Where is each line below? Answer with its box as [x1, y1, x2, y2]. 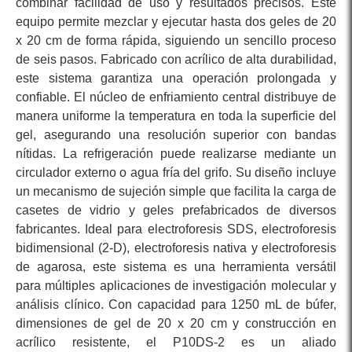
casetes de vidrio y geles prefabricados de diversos [16, 203, 336, 218]
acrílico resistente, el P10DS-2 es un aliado [16, 335, 336, 350]
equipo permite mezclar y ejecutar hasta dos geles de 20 [16, 15, 336, 29]
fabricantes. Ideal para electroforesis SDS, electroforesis [16, 222, 336, 236]
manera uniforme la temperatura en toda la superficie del [16, 109, 336, 123]
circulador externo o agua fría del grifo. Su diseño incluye [16, 166, 336, 180]
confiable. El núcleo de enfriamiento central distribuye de [16, 90, 336, 104]
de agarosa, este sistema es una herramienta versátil [16, 260, 336, 274]
